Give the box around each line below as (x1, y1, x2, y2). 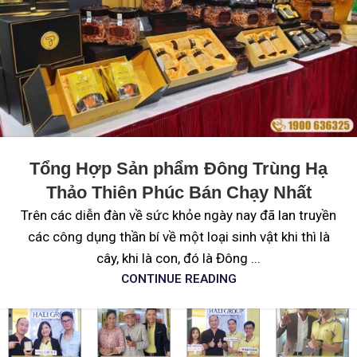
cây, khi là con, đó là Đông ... (96, 250, 261, 267)
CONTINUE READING (120, 272, 237, 287)
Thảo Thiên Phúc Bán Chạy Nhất (45, 182, 312, 203)
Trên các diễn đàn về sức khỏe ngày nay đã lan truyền (21, 207, 336, 224)
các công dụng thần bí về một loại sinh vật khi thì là (27, 229, 330, 245)
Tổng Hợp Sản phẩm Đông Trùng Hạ (29, 159, 328, 179)
